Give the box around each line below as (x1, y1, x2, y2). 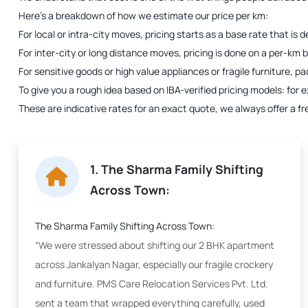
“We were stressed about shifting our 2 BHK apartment (35, 239, 274, 252)
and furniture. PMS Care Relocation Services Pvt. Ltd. (35, 277, 268, 290)
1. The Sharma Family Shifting (90, 161, 263, 177)
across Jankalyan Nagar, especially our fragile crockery (35, 258, 273, 271)
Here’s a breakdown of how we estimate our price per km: (19, 9, 268, 22)
